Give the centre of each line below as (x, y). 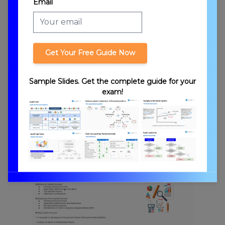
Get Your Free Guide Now (90, 52)
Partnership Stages (66, 24)
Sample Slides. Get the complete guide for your (113, 81)
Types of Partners (63, 131)
